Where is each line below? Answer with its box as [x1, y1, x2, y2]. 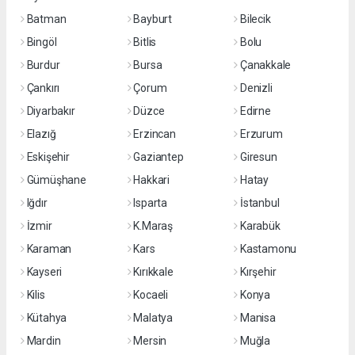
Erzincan [133, 127, 176, 140]
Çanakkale [239, 58, 292, 71]
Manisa [239, 311, 276, 324]
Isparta [133, 196, 167, 209]
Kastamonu [239, 242, 297, 255]
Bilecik [239, 12, 271, 25]
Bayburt [133, 12, 172, 25]
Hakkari [133, 173, 170, 186]
